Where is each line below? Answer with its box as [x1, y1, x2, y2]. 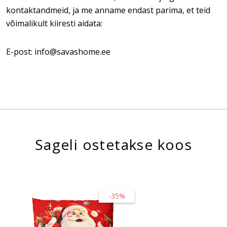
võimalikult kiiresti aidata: [6, 18, 102, 29]
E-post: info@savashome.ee [6, 46, 110, 57]
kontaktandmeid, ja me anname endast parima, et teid [6, 5, 210, 16]
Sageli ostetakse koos [34, 135, 193, 154]
